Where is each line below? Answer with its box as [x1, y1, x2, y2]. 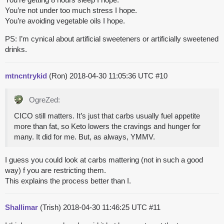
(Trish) [38, 203, 63, 212]
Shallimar [5, 203, 38, 212]
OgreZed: [27, 95, 60, 104]
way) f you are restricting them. [5, 166, 106, 175]
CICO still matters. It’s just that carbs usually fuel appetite [14, 111, 200, 120]
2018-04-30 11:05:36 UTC [69, 71, 155, 80]
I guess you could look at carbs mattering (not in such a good [5, 155, 203, 164]
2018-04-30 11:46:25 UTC [63, 203, 149, 212]
